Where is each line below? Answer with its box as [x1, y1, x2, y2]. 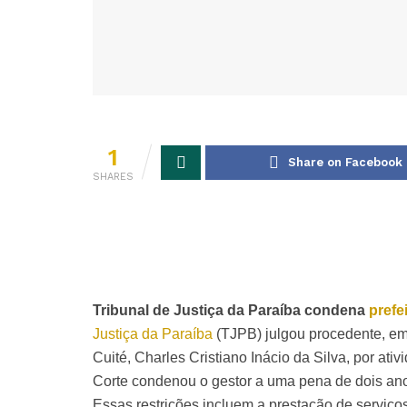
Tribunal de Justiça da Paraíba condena [93, 302, 369, 318]
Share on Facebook [287, 154, 402, 169]
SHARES [93, 170, 134, 183]
